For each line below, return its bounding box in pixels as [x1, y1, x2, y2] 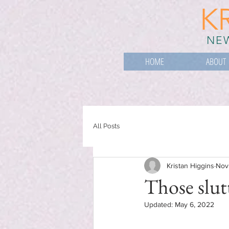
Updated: [144, 200, 175, 209]
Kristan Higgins [167, 161, 214, 170]
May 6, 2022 [175, 200, 214, 209]
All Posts [93, 122, 120, 130]
